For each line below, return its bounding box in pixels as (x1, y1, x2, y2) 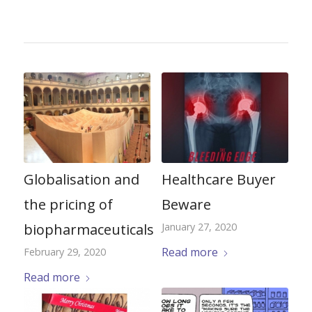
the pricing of (23, 195, 113, 214)
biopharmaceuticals (23, 220, 154, 240)
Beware (161, 195, 211, 214)
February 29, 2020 (23, 245, 106, 259)
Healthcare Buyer (161, 170, 276, 189)
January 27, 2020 (161, 220, 237, 234)
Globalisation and (23, 170, 139, 189)
